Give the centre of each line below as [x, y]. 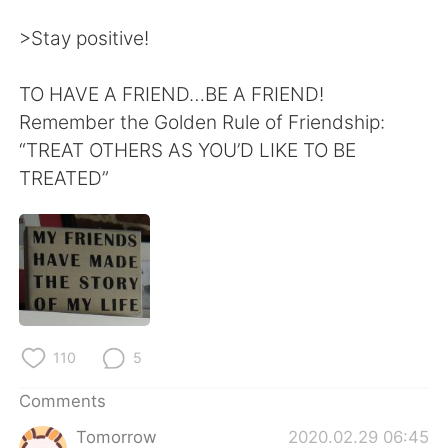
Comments [63, 400]
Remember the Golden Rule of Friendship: [202, 121]
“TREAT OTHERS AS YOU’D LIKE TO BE [188, 149]
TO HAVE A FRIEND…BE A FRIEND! [172, 93]
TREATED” [64, 177]
